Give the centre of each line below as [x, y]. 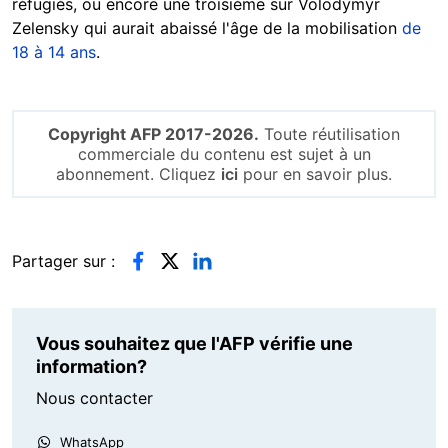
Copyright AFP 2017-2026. [153, 134]
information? [91, 367]
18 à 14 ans [54, 52]
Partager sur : [63, 261]
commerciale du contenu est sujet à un [224, 154]
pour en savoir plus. [315, 174]
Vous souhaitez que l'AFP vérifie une [194, 344]
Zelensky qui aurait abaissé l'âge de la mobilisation [207, 28]
